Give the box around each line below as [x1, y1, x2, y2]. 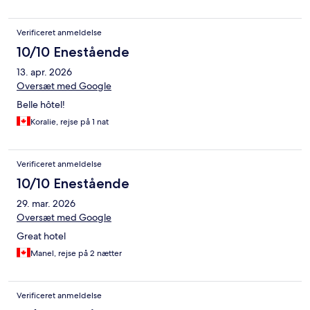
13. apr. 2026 [17, 66, 72, 79]
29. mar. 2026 [17, 197, 75, 210]
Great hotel [17, 230, 66, 243]
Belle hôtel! [17, 98, 65, 111]
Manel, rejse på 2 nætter [30, 248, 122, 259]
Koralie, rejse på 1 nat [30, 116, 109, 128]
